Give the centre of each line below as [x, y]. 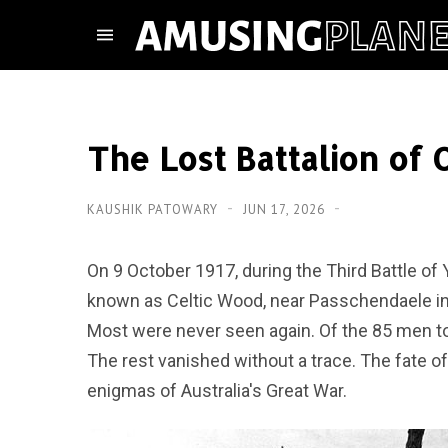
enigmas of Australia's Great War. [217, 390]
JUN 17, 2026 [286, 209]
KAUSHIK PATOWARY [154, 209]
